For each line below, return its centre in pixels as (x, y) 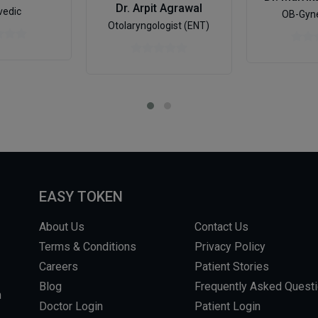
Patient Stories (232, 267)
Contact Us (222, 227)
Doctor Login (71, 307)
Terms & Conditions (88, 247)
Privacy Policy (230, 247)
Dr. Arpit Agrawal (159, 9)
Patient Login (228, 307)
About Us (62, 227)
